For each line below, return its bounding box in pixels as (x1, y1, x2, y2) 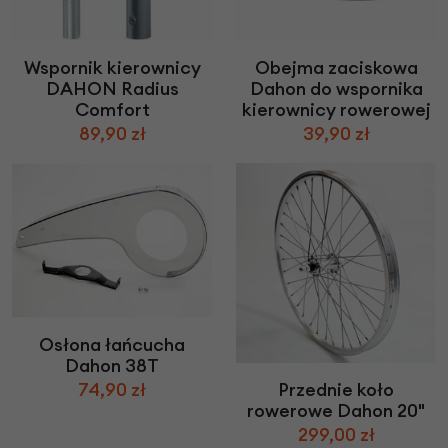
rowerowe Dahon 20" (247, 399, 425, 423)
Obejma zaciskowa (254, 56, 418, 80)
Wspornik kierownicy (23, 56, 201, 80)
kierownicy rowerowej (241, 98, 431, 122)
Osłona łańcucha (39, 332, 185, 356)
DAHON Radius (45, 77, 179, 101)
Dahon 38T (65, 353, 159, 377)
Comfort (74, 98, 150, 122)
